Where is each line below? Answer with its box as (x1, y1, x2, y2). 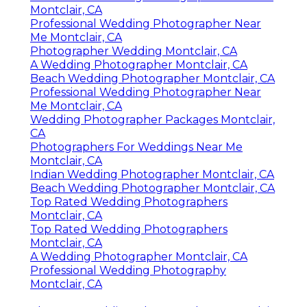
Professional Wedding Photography (30, 263, 226, 277)
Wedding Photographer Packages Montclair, (30, 112, 275, 126)
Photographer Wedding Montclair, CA (30, 44, 237, 58)
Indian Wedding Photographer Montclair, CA (30, 167, 274, 181)
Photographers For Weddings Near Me (30, 140, 243, 153)
